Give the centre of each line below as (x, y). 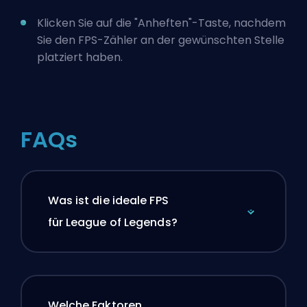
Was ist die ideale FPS (108, 201)
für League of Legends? (112, 223)
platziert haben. (80, 57)
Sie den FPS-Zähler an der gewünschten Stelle (161, 40)
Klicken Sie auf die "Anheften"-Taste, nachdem (161, 23)
